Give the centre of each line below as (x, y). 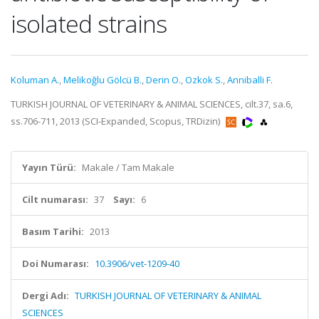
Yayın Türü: (49, 167)
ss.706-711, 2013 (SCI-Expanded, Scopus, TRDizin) (116, 121)
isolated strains (89, 23)
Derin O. (163, 80)
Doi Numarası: (56, 263)
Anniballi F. (250, 80)
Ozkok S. (204, 80)
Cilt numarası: (55, 199)
